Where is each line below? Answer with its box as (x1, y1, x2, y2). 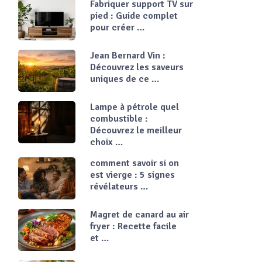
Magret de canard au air (90, 209, 189, 220)
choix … (90, 136, 123, 148)
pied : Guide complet (90, 10, 178, 22)
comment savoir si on (90, 157, 179, 169)
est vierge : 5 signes (90, 169, 175, 181)
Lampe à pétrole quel (90, 101, 179, 113)
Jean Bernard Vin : (90, 50, 166, 61)
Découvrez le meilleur (90, 125, 182, 136)
